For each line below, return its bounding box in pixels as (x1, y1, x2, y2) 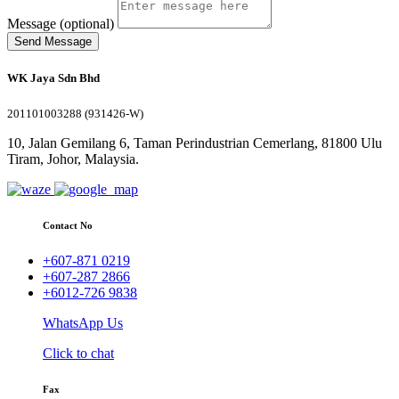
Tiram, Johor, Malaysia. (7, 151, 139, 167)
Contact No (43, 219, 93, 231)
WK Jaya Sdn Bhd (7, 70, 100, 85)
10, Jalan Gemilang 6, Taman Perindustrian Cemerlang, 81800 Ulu (7, 134, 382, 151)
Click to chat (43, 345, 114, 361)
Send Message (14, 35, 92, 49)
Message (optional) (7, 16, 114, 32)
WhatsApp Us (43, 314, 123, 330)
